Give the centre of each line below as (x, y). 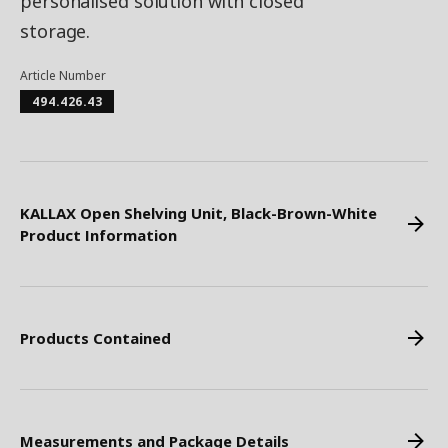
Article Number (63, 75)
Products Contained (95, 338)
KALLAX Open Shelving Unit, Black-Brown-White (198, 213)
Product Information (98, 235)
